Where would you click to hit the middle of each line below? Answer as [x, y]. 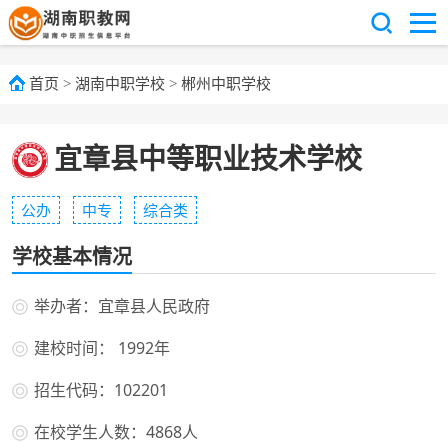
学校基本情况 [72, 256]
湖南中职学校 [120, 84]
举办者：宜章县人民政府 [122, 305]
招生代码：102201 [101, 389]
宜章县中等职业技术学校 [208, 157]
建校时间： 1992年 [102, 347]
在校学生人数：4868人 [116, 431]
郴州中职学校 [226, 84]
